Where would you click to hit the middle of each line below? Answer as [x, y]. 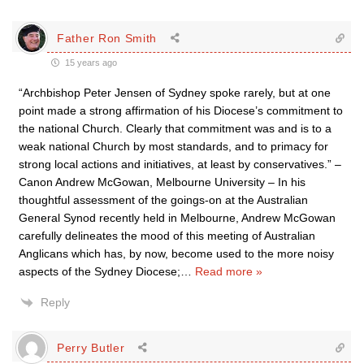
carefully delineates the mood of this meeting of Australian [167, 236]
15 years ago [90, 63]
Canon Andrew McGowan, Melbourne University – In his [162, 182]
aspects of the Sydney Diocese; [100, 271]
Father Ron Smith [107, 38]
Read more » [229, 271]
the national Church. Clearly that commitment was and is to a [175, 128]
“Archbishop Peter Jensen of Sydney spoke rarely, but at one [175, 93]
